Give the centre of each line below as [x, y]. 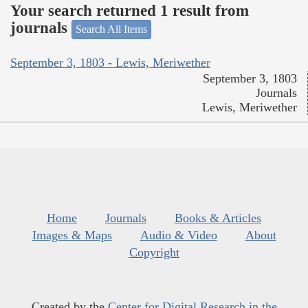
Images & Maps [72, 235]
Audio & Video [178, 235]
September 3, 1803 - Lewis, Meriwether [110, 63]
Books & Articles [218, 218]
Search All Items [111, 29]
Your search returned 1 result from [130, 11]
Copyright [154, 253]
